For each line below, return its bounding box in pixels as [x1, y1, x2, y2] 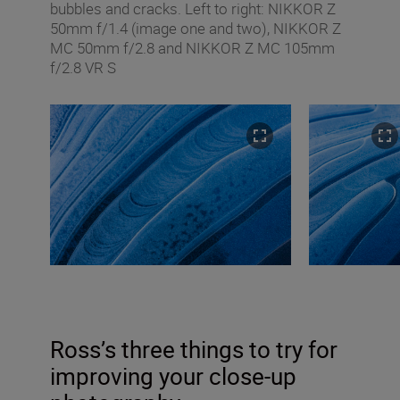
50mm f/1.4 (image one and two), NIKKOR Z [50, 17, 341, 38]
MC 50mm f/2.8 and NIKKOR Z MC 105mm [50, 37, 335, 58]
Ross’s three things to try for [50, 333, 337, 365]
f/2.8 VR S [50, 56, 116, 78]
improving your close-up [50, 360, 296, 392]
